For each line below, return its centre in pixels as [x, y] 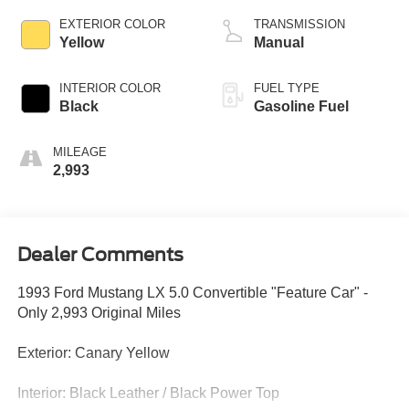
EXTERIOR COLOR [112, 25]
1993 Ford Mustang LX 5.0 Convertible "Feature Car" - [192, 292]
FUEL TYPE [287, 89]
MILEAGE [79, 152]
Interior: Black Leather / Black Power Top [148, 393]
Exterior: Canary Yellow [93, 352]
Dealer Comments [100, 254]
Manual [279, 43]
